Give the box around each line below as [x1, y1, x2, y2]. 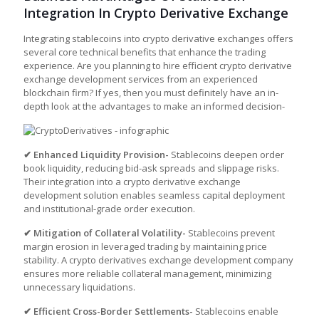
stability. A [23, 253, 67, 266]
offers [265, 32, 293, 45]
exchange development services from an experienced [23, 73, 258, 85]
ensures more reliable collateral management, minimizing [23, 267, 271, 280]
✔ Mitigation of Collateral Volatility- [23, 226, 188, 239]
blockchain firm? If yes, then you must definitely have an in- [23, 86, 278, 99]
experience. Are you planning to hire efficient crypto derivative [23, 59, 292, 72]
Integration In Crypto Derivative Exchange [23, 4, 288, 21]
